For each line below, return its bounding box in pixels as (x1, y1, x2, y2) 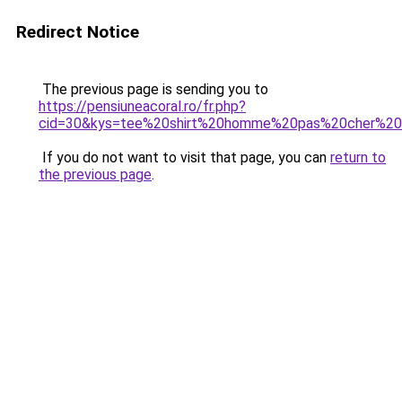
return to (330, 149, 386, 166)
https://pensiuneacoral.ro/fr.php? (39, 98, 246, 115)
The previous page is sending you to (39, 81, 268, 98)
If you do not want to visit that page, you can (39, 149, 330, 166)
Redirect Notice (16, 22, 139, 42)
